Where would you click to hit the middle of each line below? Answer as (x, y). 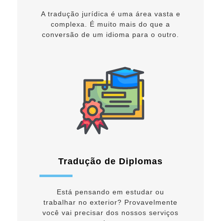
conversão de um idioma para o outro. (110, 35)
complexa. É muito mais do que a (110, 24)
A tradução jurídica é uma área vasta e (110, 14)
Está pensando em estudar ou (110, 192)
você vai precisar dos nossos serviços (110, 213)
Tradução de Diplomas (110, 162)
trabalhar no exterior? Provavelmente (110, 203)
